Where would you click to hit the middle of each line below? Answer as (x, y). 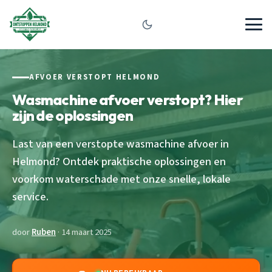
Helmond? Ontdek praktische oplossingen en (119, 161)
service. (30, 196)
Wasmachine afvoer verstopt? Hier (127, 99)
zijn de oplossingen (73, 115)
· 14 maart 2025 (84, 232)
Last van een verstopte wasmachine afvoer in (121, 144)
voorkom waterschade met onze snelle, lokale (121, 179)
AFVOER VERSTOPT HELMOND (95, 77)
